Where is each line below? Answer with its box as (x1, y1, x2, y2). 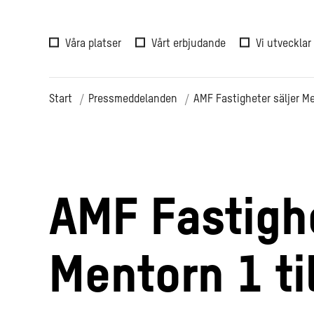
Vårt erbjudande (151, 38, 226, 49)
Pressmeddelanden (88, 94, 177, 105)
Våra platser (65, 38, 121, 49)
